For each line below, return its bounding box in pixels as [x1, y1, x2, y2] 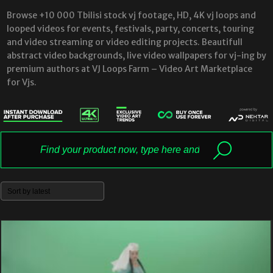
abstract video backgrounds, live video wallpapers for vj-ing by [7, 50, 266, 62]
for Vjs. [7, 77, 37, 88]
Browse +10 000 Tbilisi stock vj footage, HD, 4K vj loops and [7, 10, 256, 21]
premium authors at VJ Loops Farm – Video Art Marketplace [7, 63, 252, 75]
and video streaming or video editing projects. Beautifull [7, 37, 243, 48]
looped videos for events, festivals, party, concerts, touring [7, 23, 254, 35]
